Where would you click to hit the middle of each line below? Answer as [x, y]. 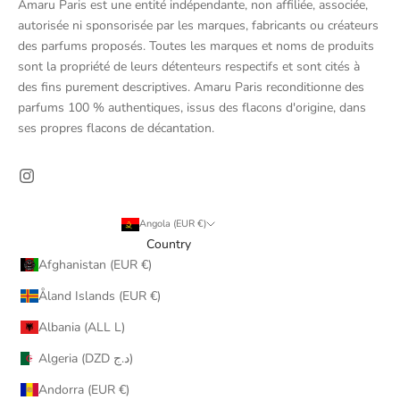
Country [168, 244]
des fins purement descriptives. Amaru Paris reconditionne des [191, 87]
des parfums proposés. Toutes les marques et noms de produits [196, 46]
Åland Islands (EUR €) [155, 296]
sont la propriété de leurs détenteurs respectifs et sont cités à [189, 66]
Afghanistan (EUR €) [146, 264]
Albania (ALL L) [119, 327]
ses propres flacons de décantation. [116, 128]
